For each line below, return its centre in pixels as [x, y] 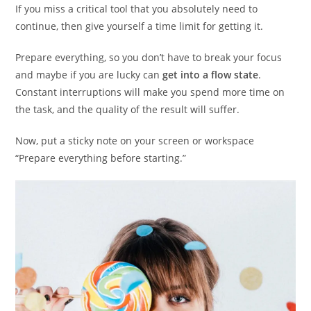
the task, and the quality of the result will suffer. [128, 110]
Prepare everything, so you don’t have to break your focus [149, 58]
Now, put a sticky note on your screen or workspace [135, 141]
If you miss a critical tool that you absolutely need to [137, 9]
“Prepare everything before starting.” [101, 158]
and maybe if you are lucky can [89, 75]
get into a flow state [211, 75]
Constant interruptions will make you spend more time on [150, 92]
